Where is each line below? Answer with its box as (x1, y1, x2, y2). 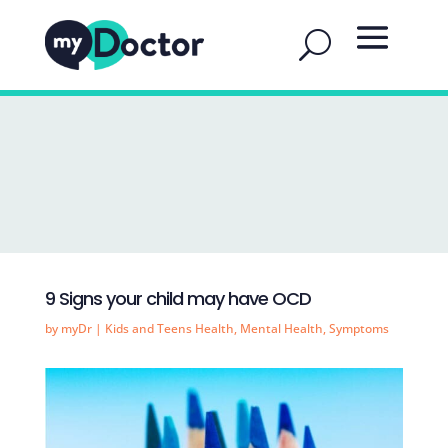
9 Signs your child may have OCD (44, 286, 311, 311)
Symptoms (328, 320, 389, 337)
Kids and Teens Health (104, 320, 234, 337)
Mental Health (239, 320, 323, 337)
